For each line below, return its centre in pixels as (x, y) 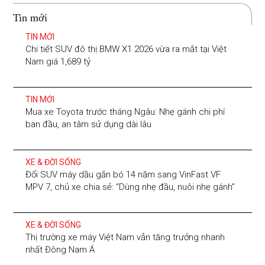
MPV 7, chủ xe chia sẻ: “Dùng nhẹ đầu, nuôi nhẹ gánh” (130, 187)
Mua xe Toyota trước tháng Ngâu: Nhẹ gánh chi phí (125, 112)
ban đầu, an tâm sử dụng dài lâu (89, 125)
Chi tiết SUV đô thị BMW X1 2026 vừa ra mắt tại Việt (126, 49)
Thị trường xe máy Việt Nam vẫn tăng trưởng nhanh (125, 237)
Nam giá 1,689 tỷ (58, 62)
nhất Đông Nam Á (60, 250)
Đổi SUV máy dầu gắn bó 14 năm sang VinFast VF (123, 175)
